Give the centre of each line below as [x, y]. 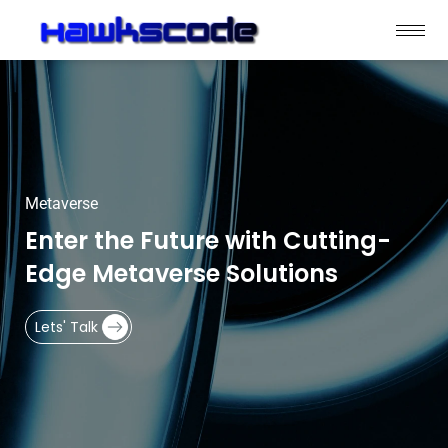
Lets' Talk [67, 327]
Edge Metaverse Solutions [181, 274]
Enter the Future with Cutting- [208, 241]
